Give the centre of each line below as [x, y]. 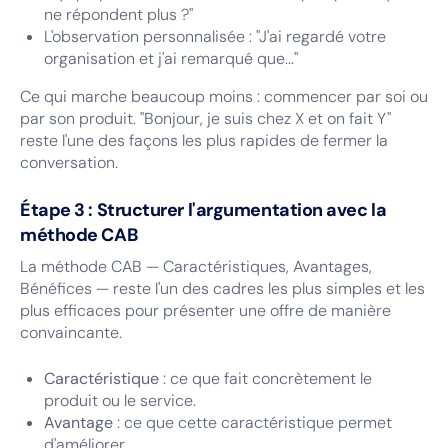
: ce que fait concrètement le [265, 378]
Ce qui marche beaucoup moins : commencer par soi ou [224, 96]
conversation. [69, 162]
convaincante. [71, 332]
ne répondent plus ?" [118, 14]
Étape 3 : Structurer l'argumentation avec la [203, 210]
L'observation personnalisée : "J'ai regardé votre [215, 36]
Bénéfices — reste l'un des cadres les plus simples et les [222, 288]
